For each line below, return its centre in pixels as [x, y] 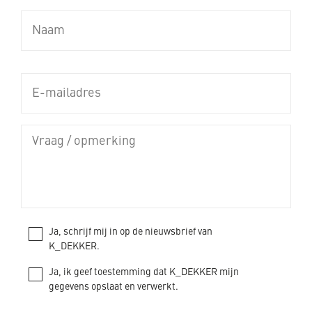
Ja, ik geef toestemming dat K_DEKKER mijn [144, 272]
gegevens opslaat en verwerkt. [114, 287]
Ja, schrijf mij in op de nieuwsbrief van [131, 232]
